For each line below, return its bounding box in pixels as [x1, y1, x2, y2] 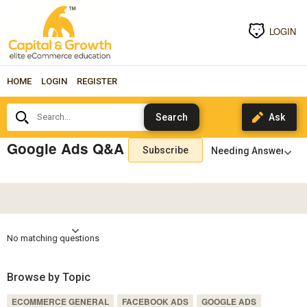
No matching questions [6, 232, 99, 243]
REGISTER [76, 75, 117, 86]
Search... [5, 101, 44, 112]
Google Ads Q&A [6, 138, 124, 158]
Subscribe [142, 144, 188, 156]
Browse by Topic [6, 271, 90, 284]
